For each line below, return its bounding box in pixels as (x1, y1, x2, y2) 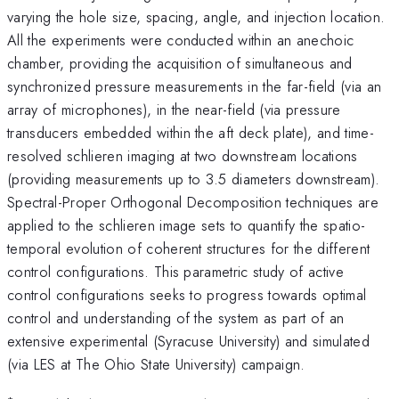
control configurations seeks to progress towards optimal (7, 283, 367, 305)
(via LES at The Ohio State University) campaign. (7, 353, 305, 375)
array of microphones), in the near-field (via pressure (7, 98, 341, 120)
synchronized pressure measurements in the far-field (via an (7, 75, 382, 97)
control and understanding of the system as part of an (7, 306, 345, 329)
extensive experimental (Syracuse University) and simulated (7, 330, 370, 352)
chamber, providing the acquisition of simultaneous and (7, 52, 353, 74)
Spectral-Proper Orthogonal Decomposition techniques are (7, 191, 379, 213)
